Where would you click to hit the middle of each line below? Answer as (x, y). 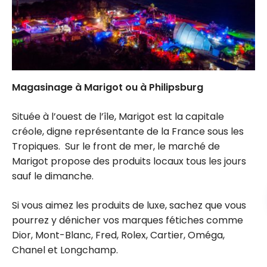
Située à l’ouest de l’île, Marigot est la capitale (118, 117)
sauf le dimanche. (53, 176)
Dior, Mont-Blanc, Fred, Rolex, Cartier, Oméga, (118, 235)
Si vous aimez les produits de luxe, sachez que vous (129, 206)
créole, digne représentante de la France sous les (128, 132)
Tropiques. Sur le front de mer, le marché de (116, 147)
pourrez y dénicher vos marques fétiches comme (128, 221)
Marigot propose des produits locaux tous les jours (129, 162)
